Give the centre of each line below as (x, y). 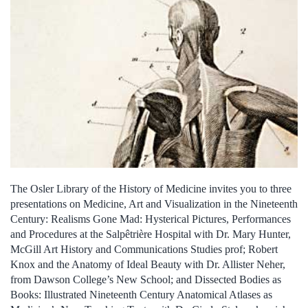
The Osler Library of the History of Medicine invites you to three (151, 189)
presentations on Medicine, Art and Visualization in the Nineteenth (154, 204)
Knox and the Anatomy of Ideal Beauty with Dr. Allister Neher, (148, 265)
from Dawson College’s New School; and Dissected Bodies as (146, 280)
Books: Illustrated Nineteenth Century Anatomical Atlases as (141, 295)
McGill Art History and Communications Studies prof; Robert (144, 250)
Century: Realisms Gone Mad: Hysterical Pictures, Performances (151, 219)
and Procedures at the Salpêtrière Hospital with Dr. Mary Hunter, (151, 234)
